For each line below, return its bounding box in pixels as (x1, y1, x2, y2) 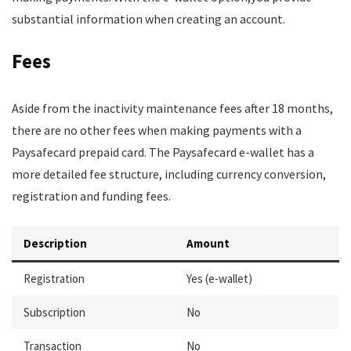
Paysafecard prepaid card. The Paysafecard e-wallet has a (12, 144, 314, 160)
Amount (186, 236, 230, 251)
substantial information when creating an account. (12, 11, 285, 27)
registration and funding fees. (12, 188, 171, 204)
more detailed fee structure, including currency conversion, (12, 166, 326, 182)
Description (24, 236, 87, 251)
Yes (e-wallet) (186, 271, 252, 286)
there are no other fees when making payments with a (12, 122, 302, 138)
